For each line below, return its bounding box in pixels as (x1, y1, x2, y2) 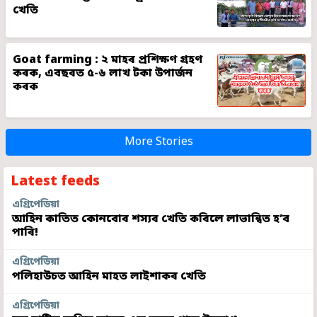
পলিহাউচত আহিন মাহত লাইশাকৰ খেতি (12, 269, 206, 285)
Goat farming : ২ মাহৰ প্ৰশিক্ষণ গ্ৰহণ (13, 52, 203, 69)
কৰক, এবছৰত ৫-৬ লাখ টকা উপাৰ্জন (13, 66, 193, 82)
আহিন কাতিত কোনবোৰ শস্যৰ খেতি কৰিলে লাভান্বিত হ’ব (12, 212, 289, 228)
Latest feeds (11, 173, 100, 192)
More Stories (124, 134, 193, 151)
